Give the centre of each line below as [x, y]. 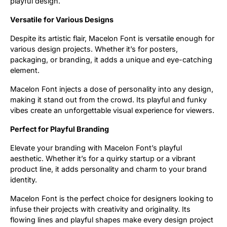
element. [25, 70]
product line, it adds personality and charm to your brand [108, 169]
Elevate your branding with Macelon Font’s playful [96, 148]
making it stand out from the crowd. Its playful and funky [108, 100]
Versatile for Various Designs [62, 20]
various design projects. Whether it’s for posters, [94, 49]
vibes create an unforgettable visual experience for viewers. [112, 110]
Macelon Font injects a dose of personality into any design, [112, 89]
